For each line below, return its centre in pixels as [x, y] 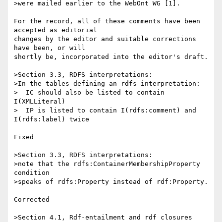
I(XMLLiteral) [40, 102]
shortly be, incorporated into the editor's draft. [111, 57]
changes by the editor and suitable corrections [105, 39]
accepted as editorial [57, 30]
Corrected [32, 200]
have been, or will [52, 48]
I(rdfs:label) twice [52, 119]
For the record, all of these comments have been [107, 21]
